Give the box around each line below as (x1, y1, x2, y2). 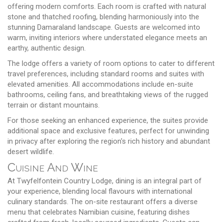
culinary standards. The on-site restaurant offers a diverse (7, 197, 198, 206)
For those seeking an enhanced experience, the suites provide (7, 115, 208, 125)
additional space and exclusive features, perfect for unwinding (7, 126, 209, 135)
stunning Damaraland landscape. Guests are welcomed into (7, 22, 200, 32)
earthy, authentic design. (7, 43, 86, 53)
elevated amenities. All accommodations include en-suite (7, 79, 193, 89)
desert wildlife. (7, 147, 54, 156)
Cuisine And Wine (7, 160, 98, 174)
